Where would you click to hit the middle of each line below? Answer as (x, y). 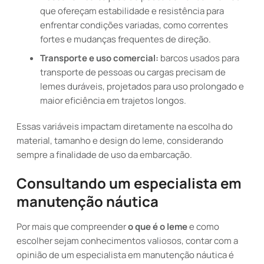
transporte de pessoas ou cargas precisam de (133, 72)
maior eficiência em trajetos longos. (113, 100)
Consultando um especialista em (129, 183)
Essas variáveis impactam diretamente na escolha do (125, 126)
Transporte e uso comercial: (99, 58)
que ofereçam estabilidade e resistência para (132, 11)
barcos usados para (199, 58)
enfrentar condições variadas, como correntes (134, 25)
